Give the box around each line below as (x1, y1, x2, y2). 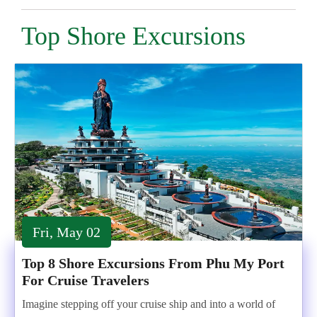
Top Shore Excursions (21, 22, 246, 50)
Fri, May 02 (33, 224, 100, 240)
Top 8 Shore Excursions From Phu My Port (22, 255, 284, 271)
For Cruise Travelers (22, 272, 149, 288)
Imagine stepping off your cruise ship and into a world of (22, 298, 275, 310)
